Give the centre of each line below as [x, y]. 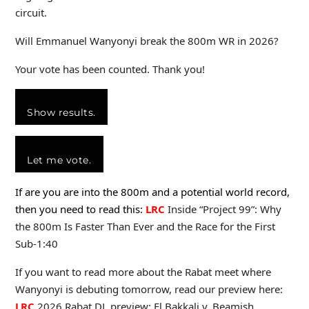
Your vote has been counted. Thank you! [110, 69]
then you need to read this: [79, 209]
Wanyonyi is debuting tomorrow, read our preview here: [150, 289]
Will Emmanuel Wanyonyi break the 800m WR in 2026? [147, 40]
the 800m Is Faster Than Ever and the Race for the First [145, 227]
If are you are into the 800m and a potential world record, [152, 192]
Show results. [61, 113]
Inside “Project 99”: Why [223, 209]
